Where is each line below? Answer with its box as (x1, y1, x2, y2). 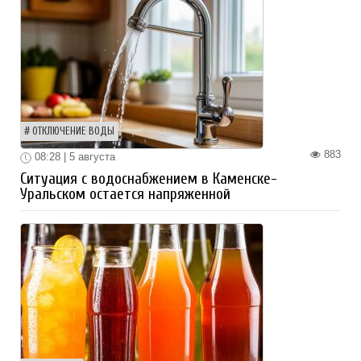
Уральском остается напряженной (20, 185, 230, 204)
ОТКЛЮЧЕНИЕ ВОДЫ (32, 126, 114, 138)
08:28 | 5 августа (31, 151, 115, 164)
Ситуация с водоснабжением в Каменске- (20, 170, 277, 189)
